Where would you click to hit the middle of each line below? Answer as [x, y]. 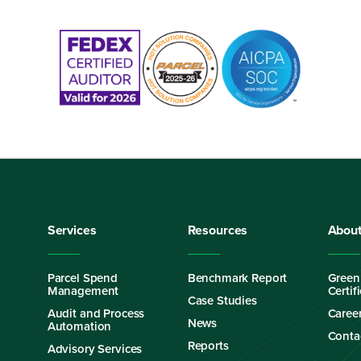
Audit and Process [96, 313]
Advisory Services [95, 349]
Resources [218, 230]
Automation [79, 326]
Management [83, 290]
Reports [208, 345]
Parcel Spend [82, 278]
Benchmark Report [237, 278]
